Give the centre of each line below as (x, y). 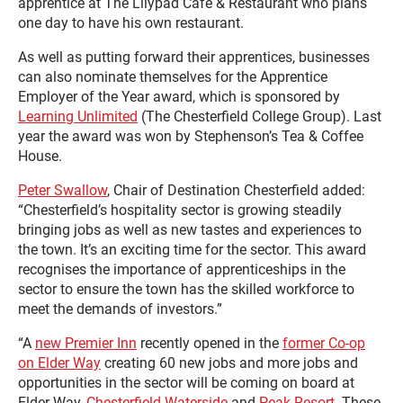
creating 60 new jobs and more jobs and (229, 363)
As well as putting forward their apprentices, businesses (194, 57)
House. (40, 156)
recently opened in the (210, 343)
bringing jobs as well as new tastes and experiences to (190, 230)
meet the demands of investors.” (120, 309)
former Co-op (324, 343)
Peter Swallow (63, 190)
